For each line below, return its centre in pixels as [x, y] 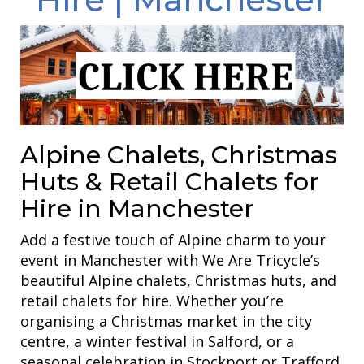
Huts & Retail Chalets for [170, 182]
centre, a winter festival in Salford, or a [157, 341]
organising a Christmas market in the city [166, 321]
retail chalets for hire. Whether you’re [152, 301]
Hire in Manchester [137, 208]
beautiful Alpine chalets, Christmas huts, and [178, 280]
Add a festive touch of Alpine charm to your [173, 240]
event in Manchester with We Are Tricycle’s [170, 260]
